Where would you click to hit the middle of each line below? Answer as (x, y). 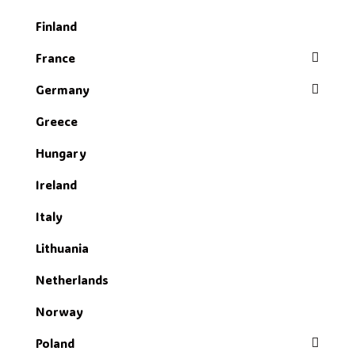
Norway (59, 311)
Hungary (61, 153)
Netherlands (72, 280)
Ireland (56, 185)
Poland (55, 343)
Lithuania (62, 248)
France (55, 58)
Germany (63, 90)
